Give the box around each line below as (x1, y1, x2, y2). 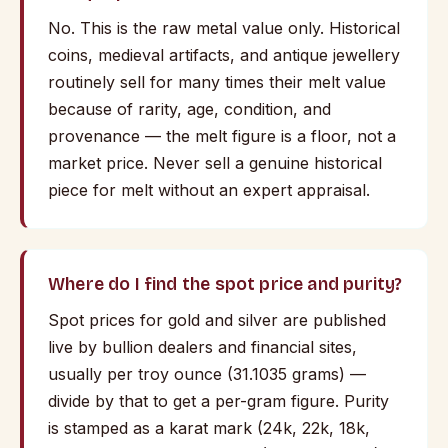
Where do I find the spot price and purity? (48, 273, 403, 295)
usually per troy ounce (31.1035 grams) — (48, 363, 366, 384)
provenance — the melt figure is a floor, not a (48, 125, 396, 146)
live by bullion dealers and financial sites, (48, 336, 357, 357)
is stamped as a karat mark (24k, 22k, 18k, (48, 417, 370, 438)
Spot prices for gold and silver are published (48, 309, 386, 330)
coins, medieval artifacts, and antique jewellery (48, 44, 400, 65)
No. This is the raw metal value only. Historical (48, 17, 400, 38)
